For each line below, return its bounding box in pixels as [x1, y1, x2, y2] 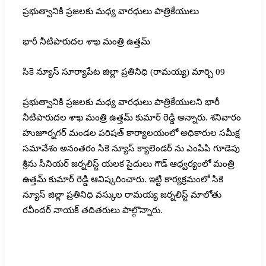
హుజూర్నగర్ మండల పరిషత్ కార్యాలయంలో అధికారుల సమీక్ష [23, 128, 240, 138]
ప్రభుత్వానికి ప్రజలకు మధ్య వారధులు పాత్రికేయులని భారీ [23, 97, 220, 107]
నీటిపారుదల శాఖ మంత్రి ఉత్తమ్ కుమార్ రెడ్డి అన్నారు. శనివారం [23, 112, 241, 122]
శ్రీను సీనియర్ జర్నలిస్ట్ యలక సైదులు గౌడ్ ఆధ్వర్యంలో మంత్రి [23, 159, 235, 169]
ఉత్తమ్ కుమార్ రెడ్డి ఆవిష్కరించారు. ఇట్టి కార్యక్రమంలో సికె [23, 174, 223, 184]
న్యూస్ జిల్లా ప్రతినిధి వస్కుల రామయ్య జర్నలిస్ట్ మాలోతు [23, 189, 221, 199]
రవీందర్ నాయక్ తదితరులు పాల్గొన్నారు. [23, 205, 163, 215]
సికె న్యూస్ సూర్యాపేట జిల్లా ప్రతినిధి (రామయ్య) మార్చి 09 [23, 66, 225, 77]
